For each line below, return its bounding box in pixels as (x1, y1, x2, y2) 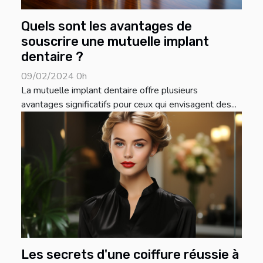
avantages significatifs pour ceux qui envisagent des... (21, 97, 237, 111)
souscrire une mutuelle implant (21, 33, 209, 49)
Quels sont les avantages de (21, 18, 192, 33)
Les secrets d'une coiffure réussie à (21, 247, 239, 262)
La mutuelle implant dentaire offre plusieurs (21, 83, 198, 97)
